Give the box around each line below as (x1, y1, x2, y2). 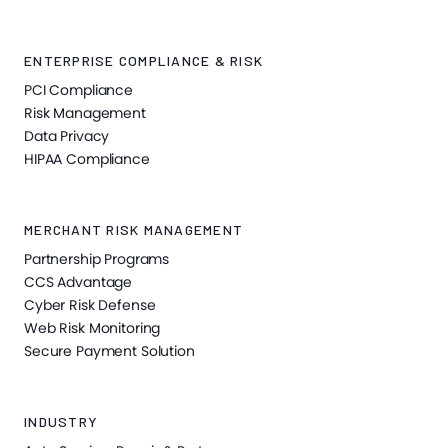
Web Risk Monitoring (24, 318, 161, 339)
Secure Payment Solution (24, 341, 195, 362)
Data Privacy (24, 126, 110, 147)
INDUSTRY (24, 413, 98, 431)
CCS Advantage (24, 272, 133, 293)
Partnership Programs (24, 249, 170, 270)
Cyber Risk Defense (24, 295, 156, 316)
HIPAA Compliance (24, 149, 150, 170)
